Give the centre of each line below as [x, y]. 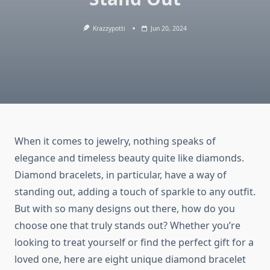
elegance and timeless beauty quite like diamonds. [129, 158]
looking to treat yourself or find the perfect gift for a [134, 243]
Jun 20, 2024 [169, 28]
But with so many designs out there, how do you [125, 209]
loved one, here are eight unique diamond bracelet [130, 259]
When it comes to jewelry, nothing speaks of [115, 141]
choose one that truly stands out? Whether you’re [127, 226]
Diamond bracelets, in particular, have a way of [121, 175]
